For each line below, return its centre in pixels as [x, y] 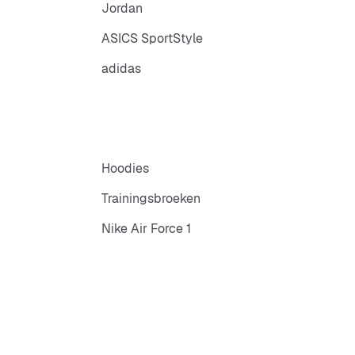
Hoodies [125, 169]
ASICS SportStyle [152, 38]
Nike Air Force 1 [146, 229]
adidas [121, 68]
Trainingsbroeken [151, 199]
